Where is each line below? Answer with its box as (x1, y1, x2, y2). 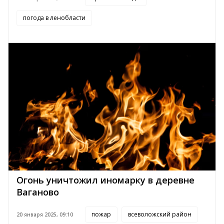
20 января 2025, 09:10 (16, 211, 73, 218)
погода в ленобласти (23, 13, 85, 22)
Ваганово (16, 186, 59, 198)
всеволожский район (128, 210, 191, 219)
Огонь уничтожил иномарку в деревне (16, 174, 194, 186)
